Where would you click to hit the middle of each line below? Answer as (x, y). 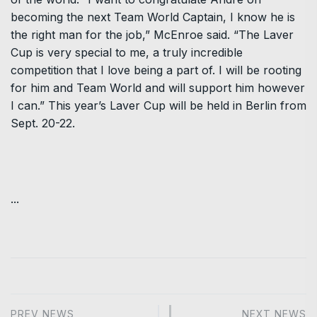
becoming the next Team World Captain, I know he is (153, 17)
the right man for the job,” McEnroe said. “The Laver (152, 34)
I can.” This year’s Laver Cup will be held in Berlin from (158, 105)
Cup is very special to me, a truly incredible (127, 52)
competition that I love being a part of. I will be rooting (156, 70)
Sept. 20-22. (43, 123)
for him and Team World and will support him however (158, 87)
